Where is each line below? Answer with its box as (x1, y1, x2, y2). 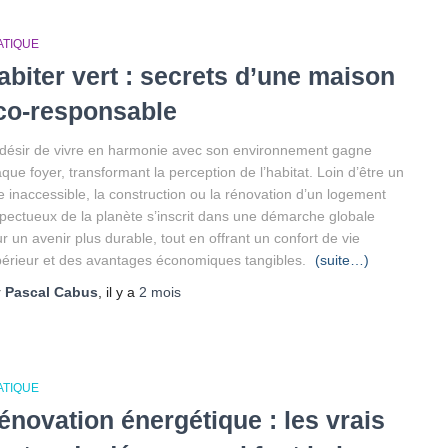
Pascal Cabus (5, 284, 98, 300)
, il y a (98, 284, 139, 300)
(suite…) (315, 252, 369, 268)
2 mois (139, 284, 181, 300)
